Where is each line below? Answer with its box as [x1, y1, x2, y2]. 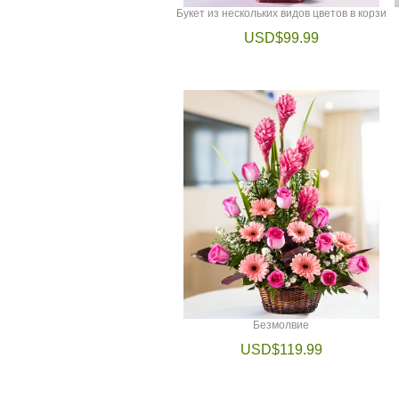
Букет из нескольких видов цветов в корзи [175, 6, 387, 20]
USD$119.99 [240, 341, 322, 357]
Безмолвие [253, 318, 309, 331]
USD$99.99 [243, 29, 319, 45]
